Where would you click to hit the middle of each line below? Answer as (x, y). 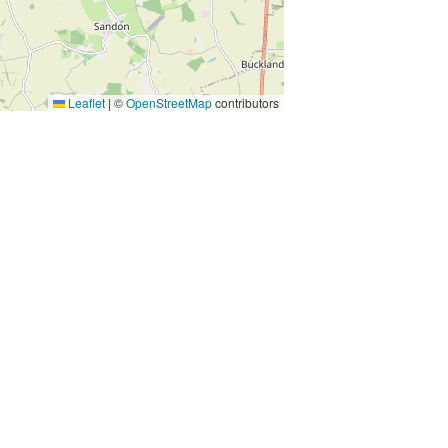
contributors (245, 102)
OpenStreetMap (169, 102)
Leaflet (85, 102)
